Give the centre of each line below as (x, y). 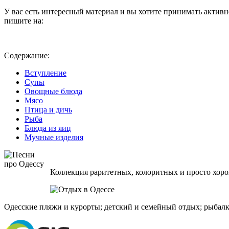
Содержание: (27, 55)
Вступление (45, 73)
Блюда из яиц (48, 128)
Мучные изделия (54, 137)
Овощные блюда (53, 91)
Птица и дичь (48, 109)
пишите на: (24, 20)
